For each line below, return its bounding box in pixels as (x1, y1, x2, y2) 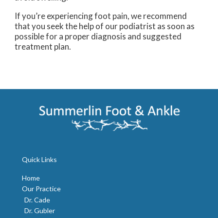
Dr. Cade (24, 196, 50, 204)
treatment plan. (15, 41, 71, 52)
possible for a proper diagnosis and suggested (15, 31, 182, 41)
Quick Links (22, 155, 57, 164)
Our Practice (22, 184, 61, 193)
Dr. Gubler (24, 206, 55, 215)
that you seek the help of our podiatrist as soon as (15, 20, 195, 31)
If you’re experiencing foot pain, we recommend (15, 10, 187, 21)
